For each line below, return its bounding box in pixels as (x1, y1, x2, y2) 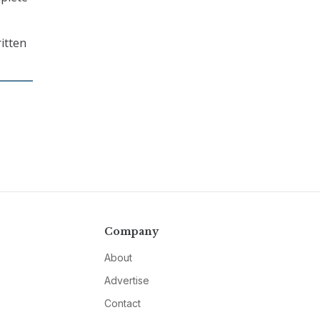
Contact (104, 297, 141, 310)
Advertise (104, 274, 149, 287)
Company (104, 225, 159, 239)
